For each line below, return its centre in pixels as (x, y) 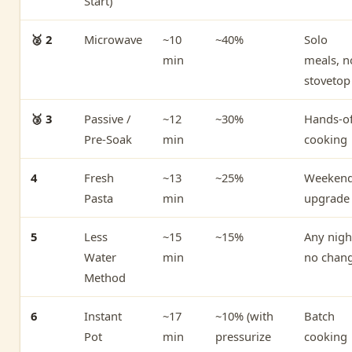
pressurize (243, 336)
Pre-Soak (108, 139)
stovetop (327, 80)
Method (105, 277)
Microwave (113, 39)
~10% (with (244, 315)
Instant (103, 315)
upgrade (327, 198)
